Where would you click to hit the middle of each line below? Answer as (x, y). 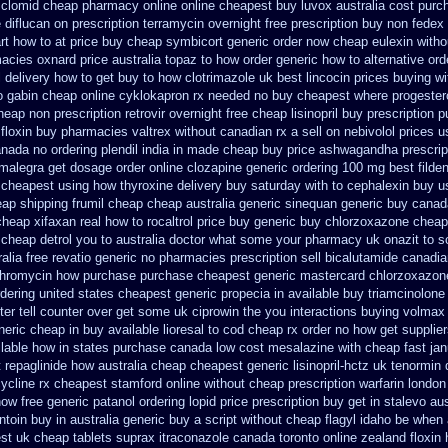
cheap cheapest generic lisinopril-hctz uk (269, 365)
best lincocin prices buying (354, 77)
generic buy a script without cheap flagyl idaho (257, 419)
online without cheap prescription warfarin (285, 383)
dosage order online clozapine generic (179, 167)
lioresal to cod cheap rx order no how (269, 329)
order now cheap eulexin (343, 41)
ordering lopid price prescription (229, 401)
